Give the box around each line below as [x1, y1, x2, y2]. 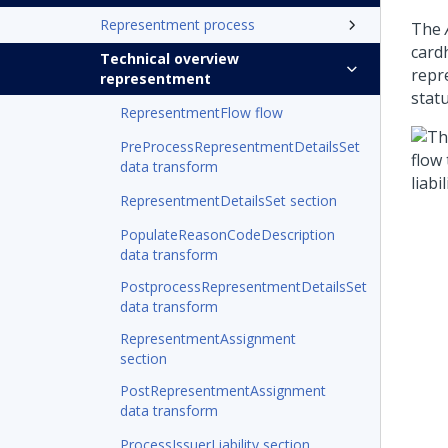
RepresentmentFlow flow [120, 103, 283, 122]
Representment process [100, 15, 255, 34]
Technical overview [100, 49, 239, 68]
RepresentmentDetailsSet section [120, 191, 337, 210]
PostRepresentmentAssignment [120, 381, 326, 400]
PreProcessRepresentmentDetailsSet [120, 137, 360, 156]
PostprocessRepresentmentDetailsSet [120, 277, 367, 296]
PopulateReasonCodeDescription [120, 225, 335, 244]
